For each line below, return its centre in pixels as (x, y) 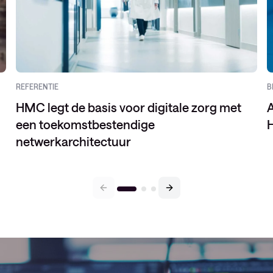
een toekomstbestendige (86, 124)
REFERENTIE (37, 87)
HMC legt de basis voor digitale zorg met (129, 107)
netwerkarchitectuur (74, 141)
